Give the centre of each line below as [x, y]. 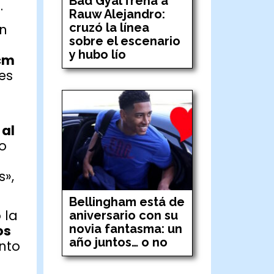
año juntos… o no [119, 242]
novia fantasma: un [126, 228]
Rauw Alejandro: [117, 14]
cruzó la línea [109, 27]
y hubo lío [98, 54]
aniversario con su [124, 215]
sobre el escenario [125, 41]
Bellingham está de [127, 202]
